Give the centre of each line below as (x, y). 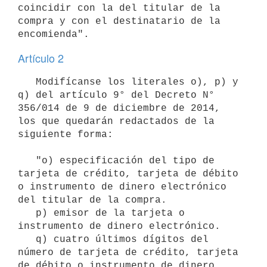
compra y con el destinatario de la (119, 21)
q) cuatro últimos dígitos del (27, 239)
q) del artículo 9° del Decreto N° (116, 95)
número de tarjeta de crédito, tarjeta (128, 252)
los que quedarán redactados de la (116, 121)
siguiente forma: (66, 134)
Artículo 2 (41, 58)
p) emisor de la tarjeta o (27, 213)
